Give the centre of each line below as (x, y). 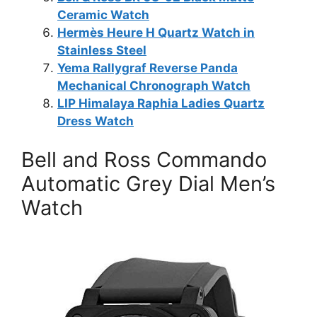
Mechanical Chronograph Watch (154, 85)
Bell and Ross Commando (144, 160)
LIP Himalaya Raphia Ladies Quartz (161, 103)
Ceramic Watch (103, 15)
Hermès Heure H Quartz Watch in (156, 32)
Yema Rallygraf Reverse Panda (148, 68)
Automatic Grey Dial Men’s (148, 184)
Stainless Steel (102, 50)
